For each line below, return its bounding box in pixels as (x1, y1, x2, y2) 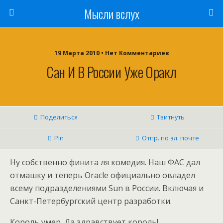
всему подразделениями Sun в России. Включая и (10, 183, 204, 194)
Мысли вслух (84, 4, 139, 22)
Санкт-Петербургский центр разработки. (10, 196, 172, 207)
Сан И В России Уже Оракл (46, 61, 177, 82)
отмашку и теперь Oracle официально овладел (10, 170, 195, 181)
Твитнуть (156, 112, 185, 121)
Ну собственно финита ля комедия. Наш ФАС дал (10, 157, 200, 168)
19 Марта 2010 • (54, 49, 105, 57)
